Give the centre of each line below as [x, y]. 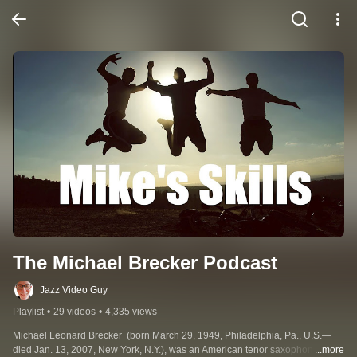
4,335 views [131, 312]
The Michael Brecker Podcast [145, 263]
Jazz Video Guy [74, 290]
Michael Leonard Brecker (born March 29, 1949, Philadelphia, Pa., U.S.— [172, 336]
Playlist [28, 312]
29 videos [75, 312]
